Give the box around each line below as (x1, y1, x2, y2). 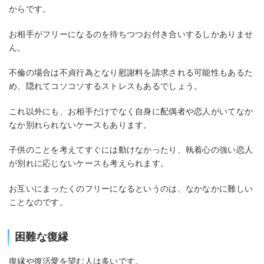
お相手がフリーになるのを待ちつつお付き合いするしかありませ (9, 29, 253, 39)
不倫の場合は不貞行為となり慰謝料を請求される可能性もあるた (9, 68, 253, 78)
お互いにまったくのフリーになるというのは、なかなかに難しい (9, 184, 253, 194)
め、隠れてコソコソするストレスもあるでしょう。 (9, 81, 203, 91)
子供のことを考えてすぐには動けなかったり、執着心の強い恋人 (9, 145, 253, 155)
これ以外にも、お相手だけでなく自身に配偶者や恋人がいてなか (9, 106, 253, 116)
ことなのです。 (9, 197, 68, 207)
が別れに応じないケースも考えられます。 (9, 159, 169, 169)
